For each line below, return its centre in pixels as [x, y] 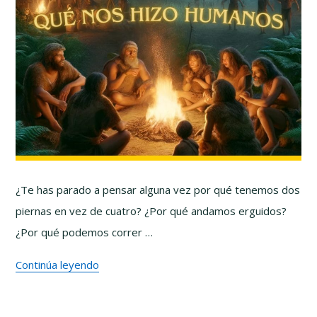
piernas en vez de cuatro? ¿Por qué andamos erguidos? [151, 211]
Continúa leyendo [58, 265]
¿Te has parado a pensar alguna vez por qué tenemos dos [158, 190]
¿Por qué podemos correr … [85, 232]
